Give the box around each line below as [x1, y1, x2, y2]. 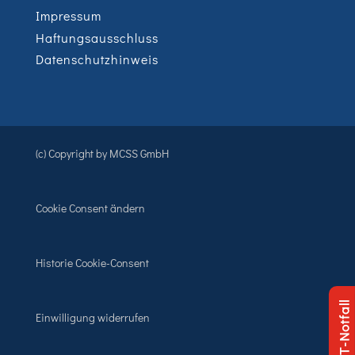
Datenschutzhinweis [35, 51, 158, 68]
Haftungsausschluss [35, 29, 158, 46]
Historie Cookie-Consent [35, 255, 149, 271]
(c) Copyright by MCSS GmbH [35, 146, 169, 162]
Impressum [35, 7, 101, 25]
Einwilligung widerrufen [35, 310, 150, 326]
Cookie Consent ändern [35, 200, 145, 216]
